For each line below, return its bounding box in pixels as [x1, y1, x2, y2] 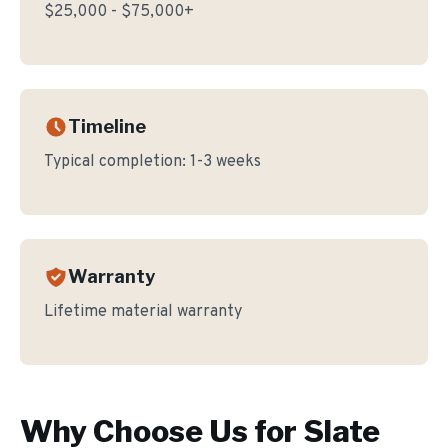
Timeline [68, 116, 146, 137]
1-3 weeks [190, 152, 261, 172]
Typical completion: [44, 152, 190, 172]
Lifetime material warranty [44, 302, 242, 322]
